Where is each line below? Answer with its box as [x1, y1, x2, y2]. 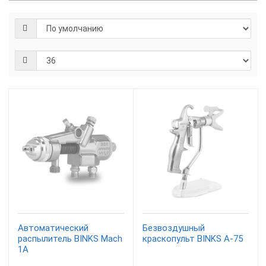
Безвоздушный [142, 223, 205, 233]
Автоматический [18, 223, 88, 233]
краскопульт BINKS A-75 [142, 233, 243, 244]
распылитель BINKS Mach [18, 233, 122, 244]
